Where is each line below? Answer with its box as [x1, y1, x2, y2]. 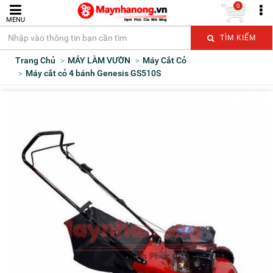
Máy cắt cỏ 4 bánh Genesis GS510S [33, 68, 161, 78]
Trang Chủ [21, 55, 55, 65]
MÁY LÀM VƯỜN [75, 55, 130, 65]
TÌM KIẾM [217, 34, 256, 42]
